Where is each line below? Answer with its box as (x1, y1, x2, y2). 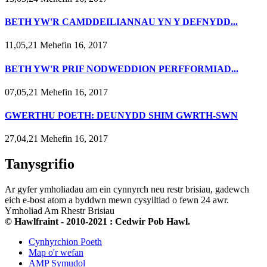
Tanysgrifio (5, 156, 74, 172)
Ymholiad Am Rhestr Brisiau (5, 206, 114, 216)
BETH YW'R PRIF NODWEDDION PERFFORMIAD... (5, 63, 238, 74)
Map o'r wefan (29, 247, 83, 258)
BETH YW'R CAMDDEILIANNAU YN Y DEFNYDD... (5, 17, 238, 27)
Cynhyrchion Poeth (29, 237, 102, 247)
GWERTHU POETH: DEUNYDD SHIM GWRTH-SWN (5, 110, 238, 121)
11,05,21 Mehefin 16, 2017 (5, 40, 107, 51)
